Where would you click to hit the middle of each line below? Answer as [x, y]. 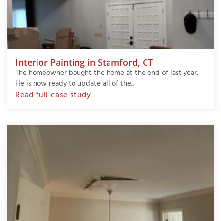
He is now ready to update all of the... [75, 84]
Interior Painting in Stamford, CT [84, 62]
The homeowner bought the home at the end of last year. [107, 73]
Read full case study [53, 95]
